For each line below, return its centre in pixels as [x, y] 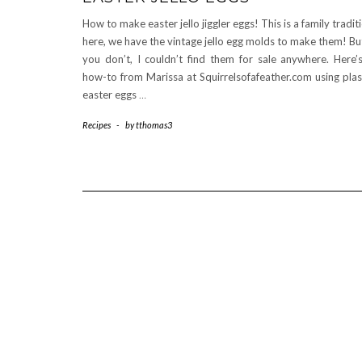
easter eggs [111, 95]
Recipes [97, 125]
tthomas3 [154, 125]
